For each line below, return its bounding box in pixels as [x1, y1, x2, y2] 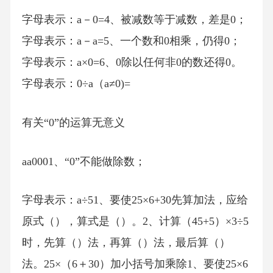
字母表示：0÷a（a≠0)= [21, 77, 130, 90]
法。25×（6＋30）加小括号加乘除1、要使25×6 [21, 258, 248, 271]
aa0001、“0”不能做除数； [21, 155, 146, 168]
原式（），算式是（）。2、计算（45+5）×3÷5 [21, 215, 249, 228]
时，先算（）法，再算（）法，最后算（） [21, 236, 230, 249]
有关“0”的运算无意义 [21, 116, 125, 129]
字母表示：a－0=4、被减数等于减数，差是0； [21, 13, 247, 26]
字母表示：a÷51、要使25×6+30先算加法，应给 [21, 194, 248, 207]
